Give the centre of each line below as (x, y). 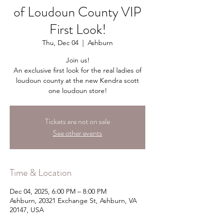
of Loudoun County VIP (77, 12)
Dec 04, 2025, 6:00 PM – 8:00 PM (58, 191)
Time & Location (41, 173)
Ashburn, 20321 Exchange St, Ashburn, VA (73, 201)
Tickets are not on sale (77, 121)
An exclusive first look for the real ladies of (77, 70)
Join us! (77, 60)
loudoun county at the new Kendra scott (77, 80)
